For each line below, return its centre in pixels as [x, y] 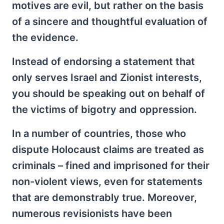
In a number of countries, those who [99, 133]
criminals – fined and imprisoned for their [111, 165]
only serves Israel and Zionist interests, [107, 77]
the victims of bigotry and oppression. [104, 109]
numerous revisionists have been [92, 213]
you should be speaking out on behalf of [108, 93]
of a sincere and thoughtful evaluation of [110, 21]
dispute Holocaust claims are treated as [108, 149]
